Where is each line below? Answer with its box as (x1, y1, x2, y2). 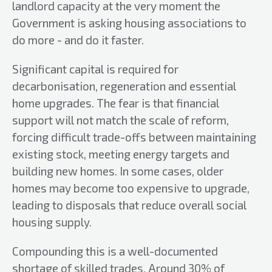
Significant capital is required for (12, 62, 178, 76)
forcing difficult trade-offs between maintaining (12, 130, 256, 144)
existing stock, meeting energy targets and (12, 147, 229, 161)
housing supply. (12, 215, 92, 229)
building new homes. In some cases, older (12, 164, 223, 178)
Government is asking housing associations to (12, 16, 246, 30)
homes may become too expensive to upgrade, (12, 181, 250, 195)
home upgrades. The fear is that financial (12, 96, 219, 110)
